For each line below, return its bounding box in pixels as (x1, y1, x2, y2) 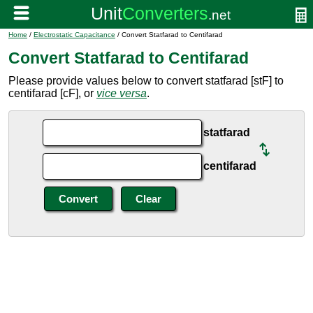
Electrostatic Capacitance (34, 31, 115, 38)
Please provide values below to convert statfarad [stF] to (8, 75, 284, 87)
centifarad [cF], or (8, 87, 96, 99)
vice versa (96, 87, 147, 99)
